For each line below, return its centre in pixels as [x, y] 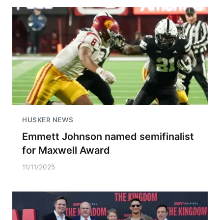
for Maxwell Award [66, 150]
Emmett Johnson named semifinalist [108, 137]
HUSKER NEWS [48, 120]
